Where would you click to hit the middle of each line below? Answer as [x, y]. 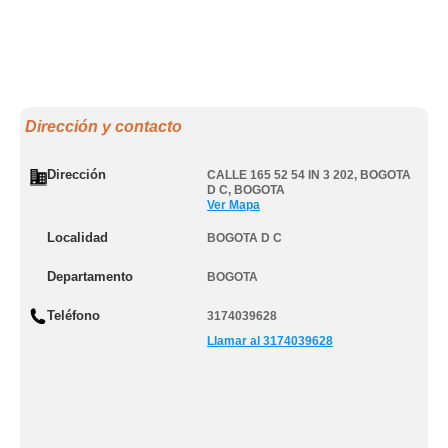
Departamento [90, 276]
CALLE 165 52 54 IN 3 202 [280, 175]
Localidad [77, 237]
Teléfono [73, 315]
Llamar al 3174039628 [270, 341]
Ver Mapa [233, 205]
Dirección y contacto [103, 126]
